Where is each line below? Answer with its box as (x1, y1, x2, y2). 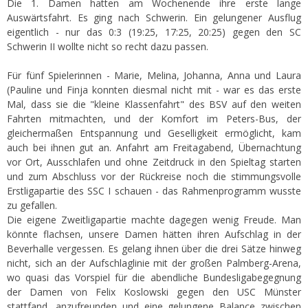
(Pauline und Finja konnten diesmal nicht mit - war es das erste (7, 83, 301, 97)
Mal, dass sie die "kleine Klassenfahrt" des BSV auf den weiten (7, 98, 301, 111)
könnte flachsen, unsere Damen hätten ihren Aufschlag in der (7, 228, 301, 241)
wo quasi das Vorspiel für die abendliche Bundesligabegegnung (7, 271, 301, 285)
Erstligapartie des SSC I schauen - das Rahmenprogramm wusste (7, 184, 301, 198)
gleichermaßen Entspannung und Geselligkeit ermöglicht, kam (7, 126, 301, 140)
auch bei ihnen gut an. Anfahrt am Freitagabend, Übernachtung (7, 141, 301, 155)
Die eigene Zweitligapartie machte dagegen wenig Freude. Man (7, 213, 301, 227)
